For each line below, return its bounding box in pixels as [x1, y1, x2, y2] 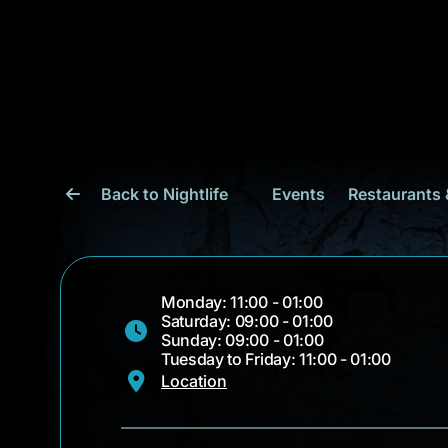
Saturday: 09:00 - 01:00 [161, 311, 333, 331]
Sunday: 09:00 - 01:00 [161, 330, 324, 350]
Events [271, 184, 325, 204]
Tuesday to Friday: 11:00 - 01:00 [161, 349, 391, 369]
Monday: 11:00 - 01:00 [161, 292, 323, 312]
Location [161, 371, 227, 391]
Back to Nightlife [101, 184, 228, 204]
